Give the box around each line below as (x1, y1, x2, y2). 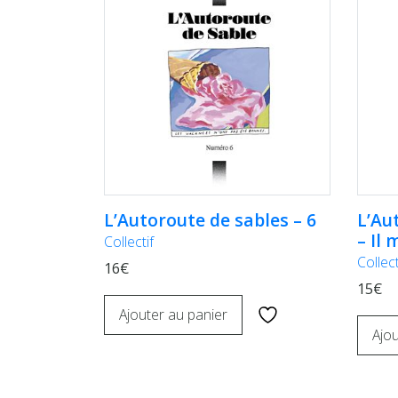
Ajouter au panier (119, 305, 227, 325)
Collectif (104, 232, 154, 252)
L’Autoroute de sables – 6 (104, 208, 316, 233)
